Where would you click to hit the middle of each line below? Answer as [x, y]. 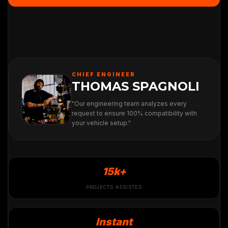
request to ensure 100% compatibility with [134, 113]
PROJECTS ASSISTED [114, 187]
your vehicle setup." [101, 123]
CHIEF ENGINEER [104, 75]
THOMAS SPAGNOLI [136, 87]
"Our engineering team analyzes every [129, 104]
